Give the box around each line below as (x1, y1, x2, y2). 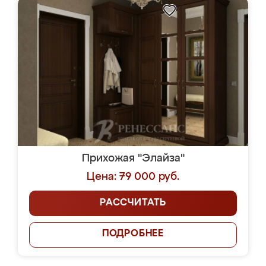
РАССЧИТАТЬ (100, 198, 166, 208)
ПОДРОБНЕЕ (102, 229, 164, 239)
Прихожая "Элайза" (81, 153, 185, 164)
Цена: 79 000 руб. (87, 172, 179, 182)
